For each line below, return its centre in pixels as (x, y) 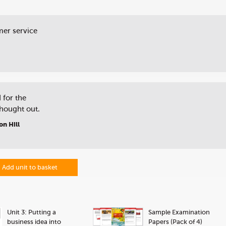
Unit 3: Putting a (32, 212)
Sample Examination (179, 212)
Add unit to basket (30, 167)
